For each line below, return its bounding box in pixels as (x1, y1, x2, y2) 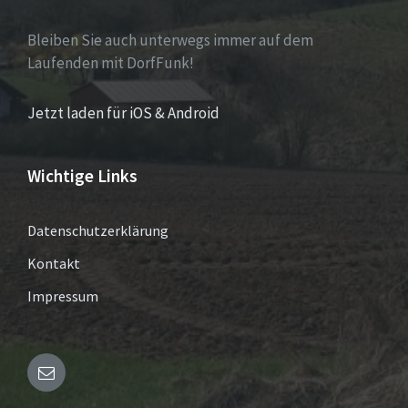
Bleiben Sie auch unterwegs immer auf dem (27, 30, 313, 51)
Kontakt (27, 254, 80, 273)
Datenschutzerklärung (27, 221, 168, 240)
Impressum (27, 287, 98, 306)
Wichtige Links (27, 165, 138, 188)
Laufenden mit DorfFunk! (27, 53, 194, 74)
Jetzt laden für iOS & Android (27, 103, 219, 124)
